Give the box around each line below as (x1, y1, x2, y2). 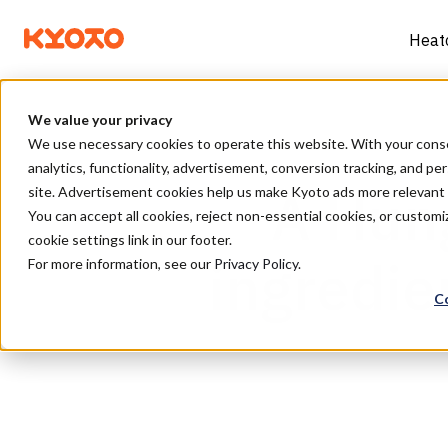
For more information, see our (28, 255, 214, 272)
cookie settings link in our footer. (28, 231, 232, 248)
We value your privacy (28, 111, 172, 128)
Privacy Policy (214, 255, 298, 272)
